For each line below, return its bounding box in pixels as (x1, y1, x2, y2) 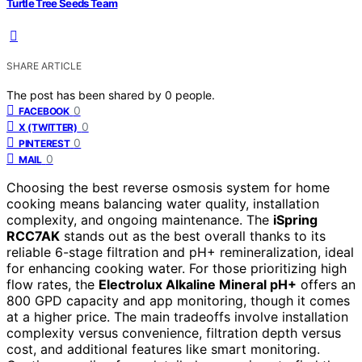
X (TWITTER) (19, 121, 78, 134)
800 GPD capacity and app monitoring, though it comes (6, 293, 350, 309)
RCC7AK (6, 228, 60, 245)
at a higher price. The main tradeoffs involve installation (6, 309, 348, 326)
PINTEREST (19, 137, 70, 150)
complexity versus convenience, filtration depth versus (6, 325, 341, 342)
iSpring (273, 212, 318, 229)
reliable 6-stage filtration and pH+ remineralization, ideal (6, 244, 354, 261)
